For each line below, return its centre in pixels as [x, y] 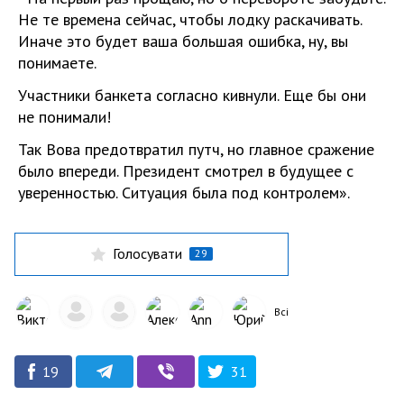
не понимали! [64, 116]
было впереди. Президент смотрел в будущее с [186, 170]
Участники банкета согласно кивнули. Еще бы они [192, 95]
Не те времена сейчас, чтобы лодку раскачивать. [190, 19]
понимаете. [57, 62]
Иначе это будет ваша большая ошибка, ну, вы [183, 41]
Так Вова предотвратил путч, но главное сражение [196, 149]
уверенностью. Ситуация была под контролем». [184, 192]
